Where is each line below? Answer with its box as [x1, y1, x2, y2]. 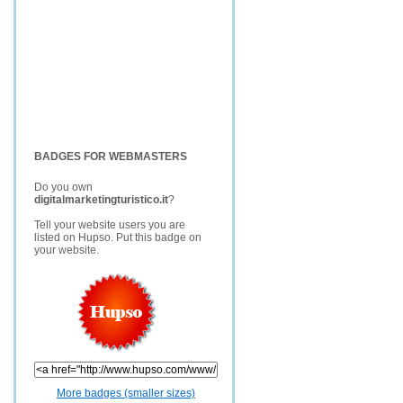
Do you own [34, 181, 93, 193]
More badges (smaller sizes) [57, 387, 195, 399]
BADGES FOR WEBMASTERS [34, 150, 187, 163]
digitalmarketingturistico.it [34, 193, 168, 206]
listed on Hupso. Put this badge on [34, 231, 201, 244]
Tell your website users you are [34, 219, 185, 231]
